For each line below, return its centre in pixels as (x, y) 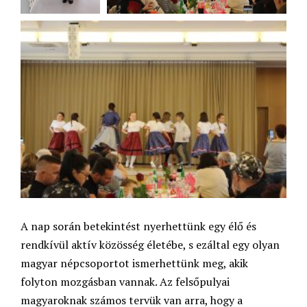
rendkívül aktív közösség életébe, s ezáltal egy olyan (150, 245)
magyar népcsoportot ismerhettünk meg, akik (134, 263)
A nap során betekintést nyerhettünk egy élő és (138, 226)
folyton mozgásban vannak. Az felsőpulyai (125, 282)
